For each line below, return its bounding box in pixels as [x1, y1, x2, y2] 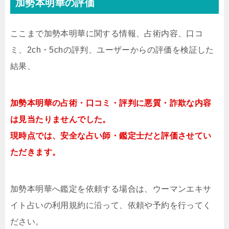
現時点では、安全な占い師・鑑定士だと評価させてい [10, 131, 212, 141]
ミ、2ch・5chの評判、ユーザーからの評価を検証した [10, 45, 214, 55]
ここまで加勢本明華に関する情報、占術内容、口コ [10, 29, 203, 38]
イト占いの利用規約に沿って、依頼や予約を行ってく [10, 201, 212, 210]
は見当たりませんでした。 [10, 115, 111, 124]
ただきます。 [10, 148, 61, 157]
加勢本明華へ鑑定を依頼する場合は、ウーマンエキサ [10, 185, 212, 194]
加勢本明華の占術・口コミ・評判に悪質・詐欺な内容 [10, 99, 212, 108]
